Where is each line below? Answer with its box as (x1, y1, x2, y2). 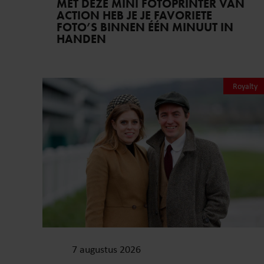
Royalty (233, 80, 258, 91)
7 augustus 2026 (72, 242, 141, 256)
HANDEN (57, 31, 106, 46)
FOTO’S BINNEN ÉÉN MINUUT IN (57, 19, 233, 34)
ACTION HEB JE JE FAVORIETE (57, 8, 212, 22)
